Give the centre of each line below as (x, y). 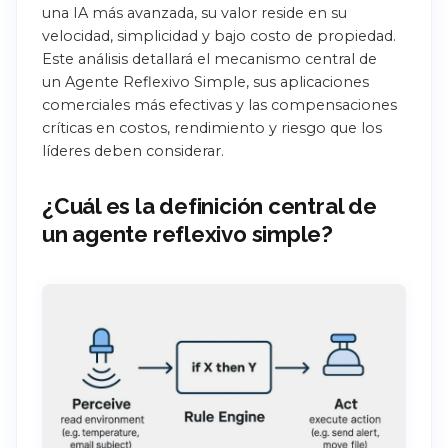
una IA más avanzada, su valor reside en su (194, 12)
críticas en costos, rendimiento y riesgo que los (212, 127)
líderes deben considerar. (133, 150)
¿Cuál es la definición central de (209, 205)
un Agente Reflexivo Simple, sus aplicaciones (205, 81)
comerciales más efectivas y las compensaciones (219, 104)
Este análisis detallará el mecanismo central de (209, 58)
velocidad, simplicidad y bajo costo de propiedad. (219, 35)
